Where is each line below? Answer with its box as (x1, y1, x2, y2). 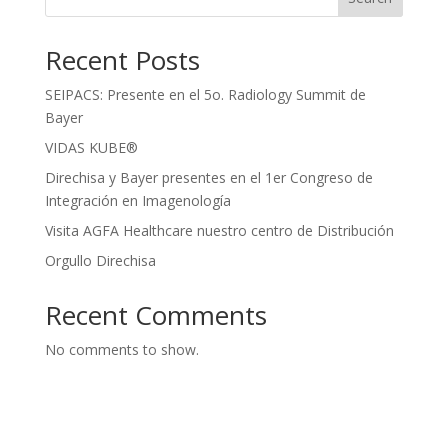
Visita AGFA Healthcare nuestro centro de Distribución (44, 221, 394, 241)
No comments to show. (44, 340, 199, 360)
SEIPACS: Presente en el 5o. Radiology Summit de (44, 85, 366, 105)
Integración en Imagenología (44, 191, 231, 211)
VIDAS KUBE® (44, 138, 138, 158)
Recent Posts (44, 42, 200, 79)
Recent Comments (44, 297, 267, 334)
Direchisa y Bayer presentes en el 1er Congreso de (44, 168, 373, 188)
